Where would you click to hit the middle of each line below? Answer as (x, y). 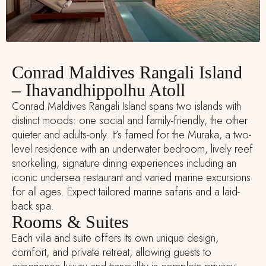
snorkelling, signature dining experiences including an (124, 164)
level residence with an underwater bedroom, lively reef (132, 149)
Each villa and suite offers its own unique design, (115, 238)
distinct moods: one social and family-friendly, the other (130, 121)
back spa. (33, 206)
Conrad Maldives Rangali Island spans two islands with (126, 107)
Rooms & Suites (70, 222)
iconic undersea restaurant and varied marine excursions (131, 178)
